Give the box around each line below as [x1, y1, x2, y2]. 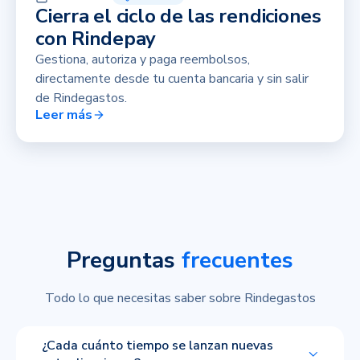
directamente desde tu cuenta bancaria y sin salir [35, 69, 309, 88]
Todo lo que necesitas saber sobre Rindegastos [44, 288, 316, 307]
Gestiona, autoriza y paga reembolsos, [35, 50, 250, 68]
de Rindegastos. [35, 88, 127, 107]
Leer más [35, 105, 92, 124]
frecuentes [182, 244, 293, 276]
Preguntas [67, 244, 182, 276]
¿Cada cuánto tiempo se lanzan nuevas [42, 336, 273, 354]
